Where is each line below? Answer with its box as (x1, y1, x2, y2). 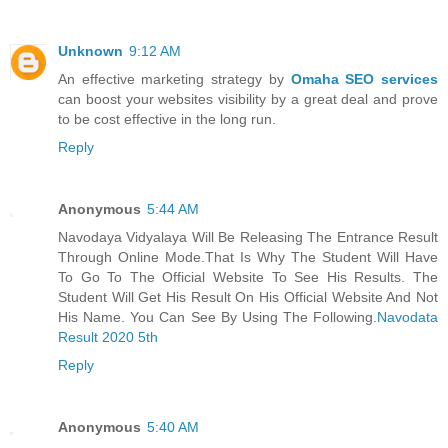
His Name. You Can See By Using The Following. (58, 309, 377, 326)
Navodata (377, 309, 438, 326)
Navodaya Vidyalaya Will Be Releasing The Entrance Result (58, 229, 438, 246)
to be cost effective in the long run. (58, 111, 276, 128)
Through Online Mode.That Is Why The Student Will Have (58, 249, 438, 266)
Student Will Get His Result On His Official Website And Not (58, 289, 438, 306)
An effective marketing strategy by (58, 71, 291, 88)
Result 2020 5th (58, 329, 158, 346)
